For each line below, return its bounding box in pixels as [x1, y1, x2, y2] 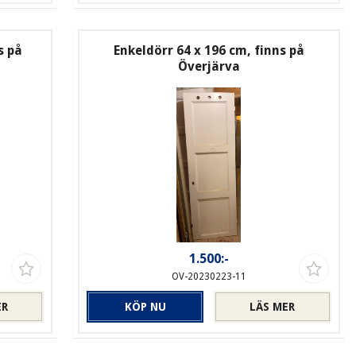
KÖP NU [124, 300, 166, 314]
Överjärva [177, 59, 240, 75]
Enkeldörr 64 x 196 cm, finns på [113, 43, 304, 59]
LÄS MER [250, 300, 296, 314]
